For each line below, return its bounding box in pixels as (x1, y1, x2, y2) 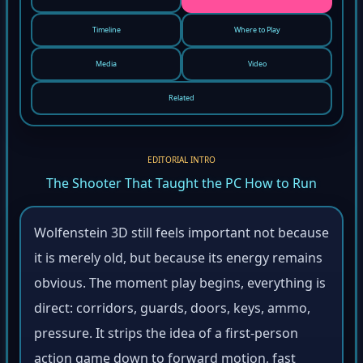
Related (169, 96, 194, 106)
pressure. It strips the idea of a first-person (34, 327, 298, 345)
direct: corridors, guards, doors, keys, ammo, (34, 302, 310, 320)
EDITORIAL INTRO (147, 157, 216, 169)
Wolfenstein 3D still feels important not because (34, 227, 329, 245)
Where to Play (233, 28, 280, 38)
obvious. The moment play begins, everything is (34, 277, 326, 295)
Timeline (92, 28, 121, 38)
